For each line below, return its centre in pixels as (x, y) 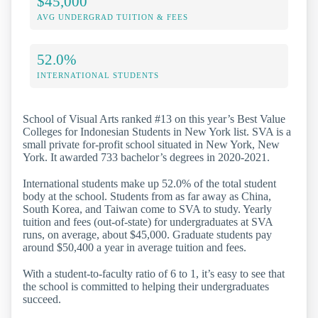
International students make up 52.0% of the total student (149, 184)
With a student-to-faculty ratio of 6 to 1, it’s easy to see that (154, 274)
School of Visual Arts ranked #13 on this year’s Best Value (154, 119)
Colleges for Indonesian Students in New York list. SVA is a (157, 132)
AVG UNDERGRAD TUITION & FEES (113, 17)
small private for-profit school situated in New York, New (151, 145)
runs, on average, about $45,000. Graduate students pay (147, 235)
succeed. (42, 300)
